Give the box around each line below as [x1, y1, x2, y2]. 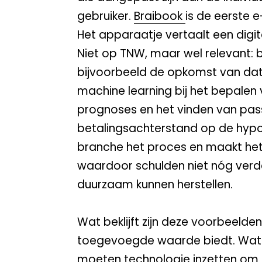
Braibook [134, 8, 185, 24]
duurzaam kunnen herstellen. [77, 176, 233, 192]
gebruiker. [77, 8, 134, 24]
